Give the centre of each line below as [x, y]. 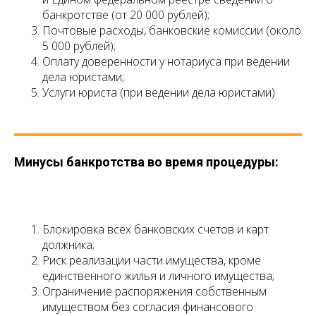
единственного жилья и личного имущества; [158, 276]
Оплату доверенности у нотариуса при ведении [166, 62]
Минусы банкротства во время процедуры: [146, 162]
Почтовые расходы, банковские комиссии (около [172, 31]
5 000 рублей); [79, 46]
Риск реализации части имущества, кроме [152, 261]
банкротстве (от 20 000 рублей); [126, 15]
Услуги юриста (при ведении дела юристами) [159, 93]
